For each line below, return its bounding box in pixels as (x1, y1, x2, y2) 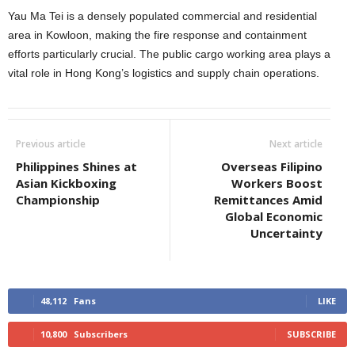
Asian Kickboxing (16, 175, 116, 191)
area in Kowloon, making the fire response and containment (8, 29, 307, 41)
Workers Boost (231, 175, 323, 191)
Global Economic (225, 208, 323, 224)
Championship (16, 192, 100, 208)
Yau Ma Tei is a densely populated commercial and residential (8, 10, 317, 22)
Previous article (16, 137, 86, 151)
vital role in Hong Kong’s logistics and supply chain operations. (8, 67, 319, 79)
